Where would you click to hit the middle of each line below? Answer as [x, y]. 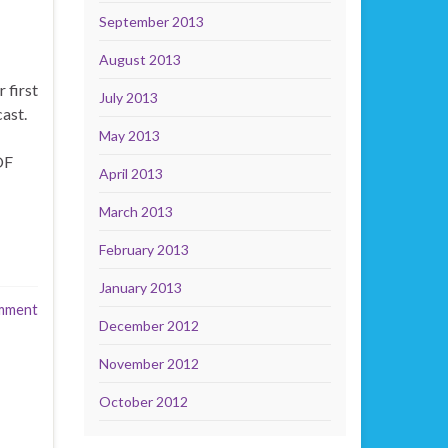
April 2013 [130, 173]
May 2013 [129, 135]
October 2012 [143, 401]
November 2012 [148, 363]
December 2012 [148, 325]
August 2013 [139, 59]
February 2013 [143, 249]
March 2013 [135, 211]
